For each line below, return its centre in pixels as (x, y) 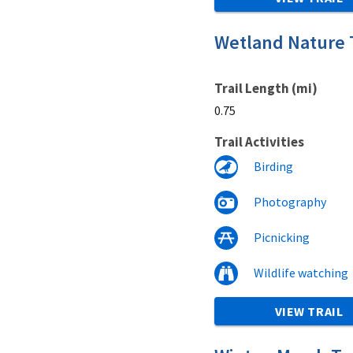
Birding (273, 166)
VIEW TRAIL (309, 311)
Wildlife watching (301, 272)
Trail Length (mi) (266, 88)
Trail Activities (259, 141)
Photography (290, 201)
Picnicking (282, 237)
